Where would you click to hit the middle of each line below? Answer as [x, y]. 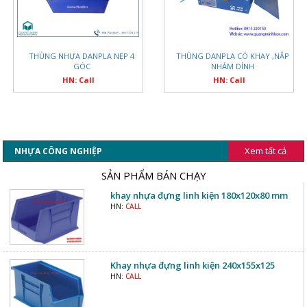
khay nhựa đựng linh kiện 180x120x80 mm [199, 195]
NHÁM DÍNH [232, 66]
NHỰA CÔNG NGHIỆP [59, 151]
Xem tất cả [266, 150]
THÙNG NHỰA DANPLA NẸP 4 [82, 56]
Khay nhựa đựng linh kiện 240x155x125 [192, 265]
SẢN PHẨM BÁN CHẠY [153, 175]
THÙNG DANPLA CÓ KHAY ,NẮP [232, 56]
